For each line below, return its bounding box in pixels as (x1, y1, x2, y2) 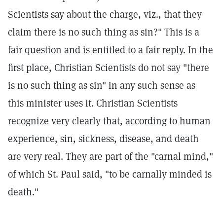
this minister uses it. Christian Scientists (8, 97, 178, 110)
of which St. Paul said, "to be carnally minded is (8, 168, 212, 181)
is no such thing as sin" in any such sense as (8, 79, 195, 92)
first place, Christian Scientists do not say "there (8, 61, 209, 74)
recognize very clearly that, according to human (8, 114, 211, 127)
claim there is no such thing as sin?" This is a (8, 26, 199, 38)
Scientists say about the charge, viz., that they (8, 8, 202, 21)
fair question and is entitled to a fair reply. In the (8, 43, 213, 56)
